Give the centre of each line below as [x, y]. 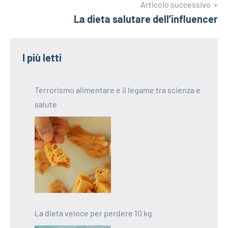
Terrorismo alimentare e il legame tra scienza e [118, 90]
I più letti [42, 58]
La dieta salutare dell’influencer [146, 19]
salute [46, 104]
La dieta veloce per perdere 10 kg [93, 213]
